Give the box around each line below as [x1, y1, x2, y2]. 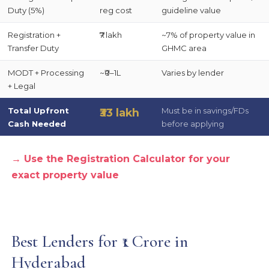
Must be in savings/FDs [161, 106, 249, 116]
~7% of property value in [161, 30, 255, 40]
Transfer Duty [7, 43, 59, 53]
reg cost [99, 5, 132, 16]
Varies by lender [161, 68, 224, 78]
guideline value [161, 5, 221, 16]
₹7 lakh [99, 30, 122, 40]
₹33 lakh [99, 106, 139, 119]
